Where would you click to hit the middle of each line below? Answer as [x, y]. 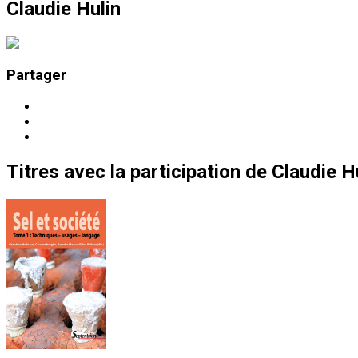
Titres [33, 172]
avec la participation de [165, 172]
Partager [36, 76]
